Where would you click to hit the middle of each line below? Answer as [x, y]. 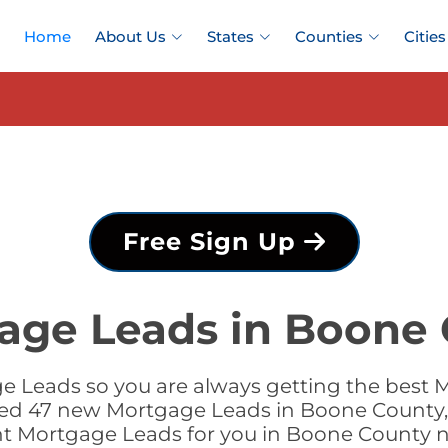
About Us [130, 36]
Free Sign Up [213, 241]
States [230, 36]
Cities [425, 36]
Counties [329, 36]
